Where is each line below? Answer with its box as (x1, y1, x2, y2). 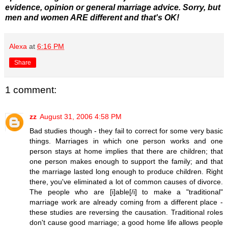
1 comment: (5, 84, 56, 96)
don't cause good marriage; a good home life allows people (30, 218, 223, 226)
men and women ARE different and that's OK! (5, 13, 179, 22)
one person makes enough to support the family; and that (30, 157, 223, 165)
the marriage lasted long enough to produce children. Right (30, 167, 223, 176)
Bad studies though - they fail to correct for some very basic (30, 126, 223, 135)
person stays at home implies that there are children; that (30, 147, 223, 155)
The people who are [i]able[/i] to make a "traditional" (30, 187, 223, 196)
